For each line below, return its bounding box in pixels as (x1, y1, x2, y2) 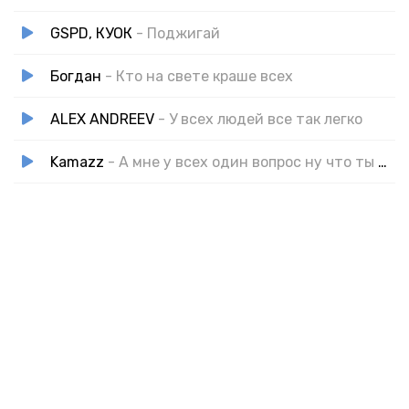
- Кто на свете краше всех (105, 67, 293, 85)
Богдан (50, 67, 101, 85)
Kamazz (50, 152, 104, 171)
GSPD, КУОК (50, 24, 132, 42)
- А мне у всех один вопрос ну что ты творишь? (108, 152, 378, 171)
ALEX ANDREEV (50, 110, 154, 128)
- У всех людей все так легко (158, 110, 362, 128)
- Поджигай (136, 24, 220, 42)
